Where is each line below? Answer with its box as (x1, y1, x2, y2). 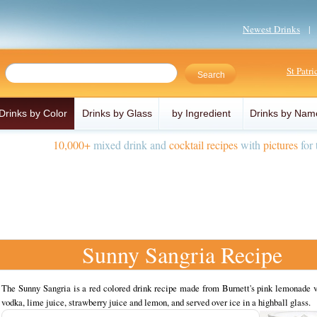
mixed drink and (91, 137, 169, 152)
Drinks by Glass (82, 108, 152, 119)
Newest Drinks (243, 23, 300, 35)
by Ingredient (172, 108, 231, 119)
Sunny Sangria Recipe (81, 239, 282, 270)
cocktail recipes (169, 137, 238, 152)
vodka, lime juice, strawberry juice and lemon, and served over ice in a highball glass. (1, 296, 311, 309)
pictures (263, 137, 298, 152)
